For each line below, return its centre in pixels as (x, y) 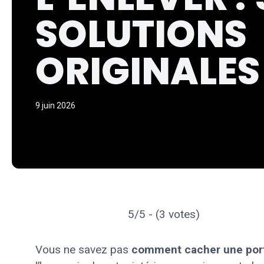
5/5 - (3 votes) (164, 214)
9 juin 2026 (55, 105)
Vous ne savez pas (83, 250)
